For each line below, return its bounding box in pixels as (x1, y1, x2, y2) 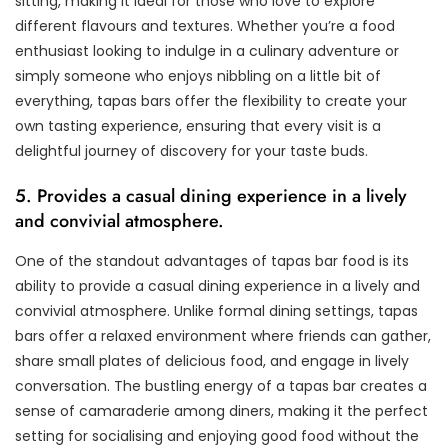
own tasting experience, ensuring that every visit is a (15, 115, 381, 136)
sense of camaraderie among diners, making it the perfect (15, 400, 428, 421)
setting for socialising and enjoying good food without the (15, 425, 419, 446)
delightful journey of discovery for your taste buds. (15, 140, 368, 161)
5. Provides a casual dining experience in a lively (15, 182, 407, 209)
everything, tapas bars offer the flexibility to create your (15, 90, 407, 111)
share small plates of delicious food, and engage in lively (15, 350, 409, 371)
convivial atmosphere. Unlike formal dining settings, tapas (15, 300, 418, 321)
